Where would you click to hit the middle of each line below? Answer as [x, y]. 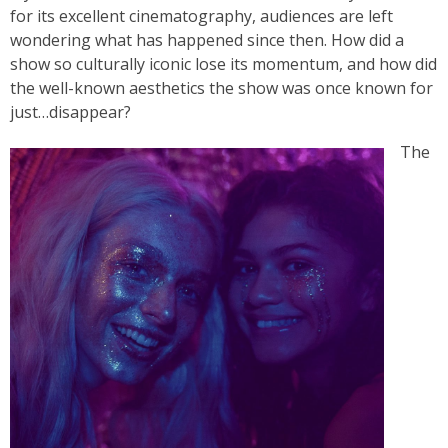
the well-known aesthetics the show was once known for [221, 88]
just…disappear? [72, 112]
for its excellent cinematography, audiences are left [201, 16]
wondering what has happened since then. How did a [207, 40]
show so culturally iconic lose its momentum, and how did [223, 64]
